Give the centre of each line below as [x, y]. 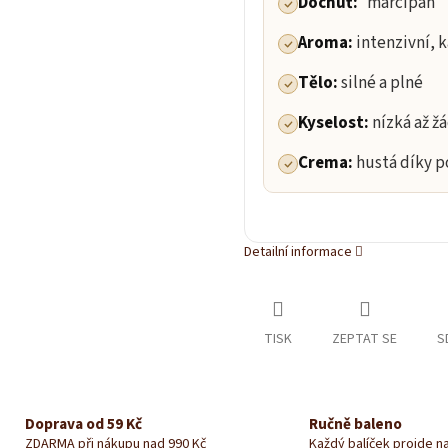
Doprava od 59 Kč [83, 424]
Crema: [327, 163]
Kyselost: [335, 123]
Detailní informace [298, 252]
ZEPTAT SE [364, 339]
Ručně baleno [355, 424]
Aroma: [327, 43]
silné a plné [382, 83]
